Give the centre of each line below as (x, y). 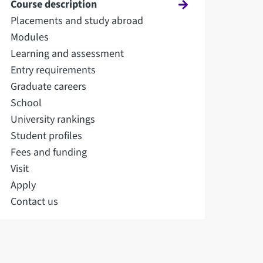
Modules (30, 38)
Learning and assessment (68, 54)
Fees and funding (49, 153)
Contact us (35, 202)
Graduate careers (49, 87)
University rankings (53, 120)
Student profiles (47, 136)
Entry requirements (53, 70)
